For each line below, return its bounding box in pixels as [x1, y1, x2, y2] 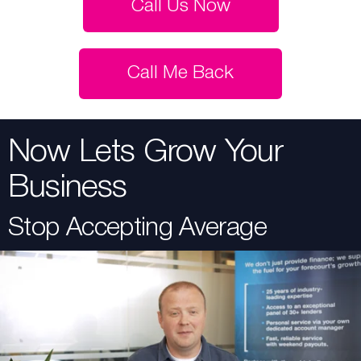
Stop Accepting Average [8, 217, 267, 240]
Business [8, 173, 127, 203]
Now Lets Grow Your [8, 138, 284, 168]
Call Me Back [127, 65, 234, 81]
